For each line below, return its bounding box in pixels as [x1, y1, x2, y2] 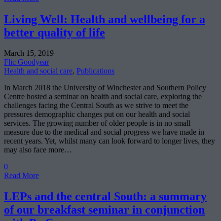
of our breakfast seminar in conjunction [4, 203, 205, 217]
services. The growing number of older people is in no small [4, 119, 190, 128]
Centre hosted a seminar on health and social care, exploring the [4, 92, 202, 101]
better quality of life [4, 26, 105, 39]
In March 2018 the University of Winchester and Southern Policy [4, 83, 206, 92]
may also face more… [4, 146, 72, 154]
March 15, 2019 [4, 49, 54, 58]
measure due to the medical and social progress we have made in [4, 128, 204, 137]
